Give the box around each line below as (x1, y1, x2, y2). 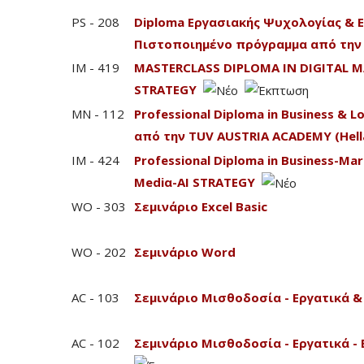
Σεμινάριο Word (134, 244, 236, 260)
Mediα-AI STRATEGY (134, 174, 255, 190)
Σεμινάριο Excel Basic (134, 198, 267, 214)
